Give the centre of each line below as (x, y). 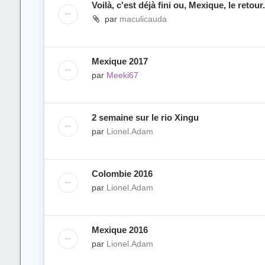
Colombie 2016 (122, 174)
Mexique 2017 (119, 61)
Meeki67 (122, 75)
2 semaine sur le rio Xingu (145, 117)
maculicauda (143, 19)
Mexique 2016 (119, 230)
